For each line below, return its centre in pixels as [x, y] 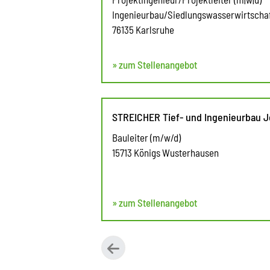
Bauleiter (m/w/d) [146, 137]
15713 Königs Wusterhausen [165, 152]
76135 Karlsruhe [143, 29]
